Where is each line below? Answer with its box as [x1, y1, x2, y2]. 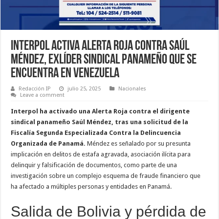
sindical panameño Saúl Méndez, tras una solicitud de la [11, 118, 189, 126]
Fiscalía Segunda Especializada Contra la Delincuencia [11, 129, 181, 136]
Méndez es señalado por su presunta [86, 139, 191, 147]
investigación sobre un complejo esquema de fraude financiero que [11, 172, 201, 179]
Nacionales [118, 85, 147, 92]
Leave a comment [20, 91, 65, 98]
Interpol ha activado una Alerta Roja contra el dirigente [11, 107, 190, 115]
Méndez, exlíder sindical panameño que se [11, 53, 197, 67]
